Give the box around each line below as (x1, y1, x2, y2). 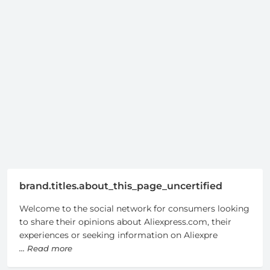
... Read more (19, 243, 72, 254)
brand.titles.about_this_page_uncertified (19, 180, 222, 192)
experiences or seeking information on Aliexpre (19, 230, 218, 241)
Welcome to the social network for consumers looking (19, 203, 250, 215)
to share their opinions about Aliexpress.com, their (19, 216, 231, 228)
